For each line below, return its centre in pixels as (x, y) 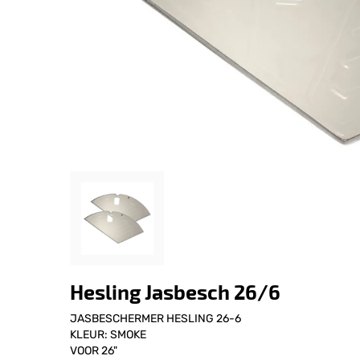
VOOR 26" (94, 351)
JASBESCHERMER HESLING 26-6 (155, 319)
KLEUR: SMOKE (108, 335)
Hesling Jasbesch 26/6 (175, 292)
